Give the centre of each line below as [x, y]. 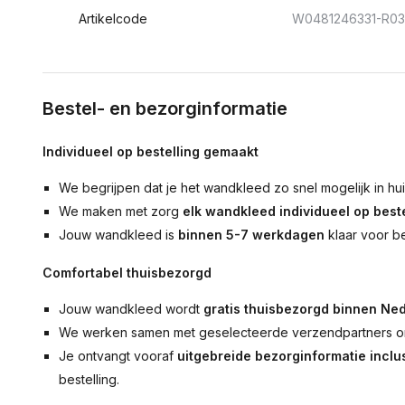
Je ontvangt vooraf [118, 356]
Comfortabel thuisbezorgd [127, 273]
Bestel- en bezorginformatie [165, 108]
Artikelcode [113, 19]
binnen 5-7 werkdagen [252, 235]
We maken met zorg [121, 211]
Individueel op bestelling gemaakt [151, 151]
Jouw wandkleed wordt [132, 309]
